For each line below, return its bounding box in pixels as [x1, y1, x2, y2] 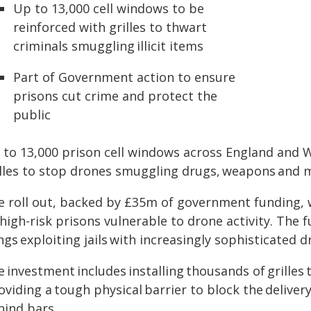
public [13, 106, 51, 123]
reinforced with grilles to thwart [13, 19, 207, 35]
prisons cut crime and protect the [13, 87, 217, 104]
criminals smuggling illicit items [13, 37, 203, 54]
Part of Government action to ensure [13, 69, 235, 85]
